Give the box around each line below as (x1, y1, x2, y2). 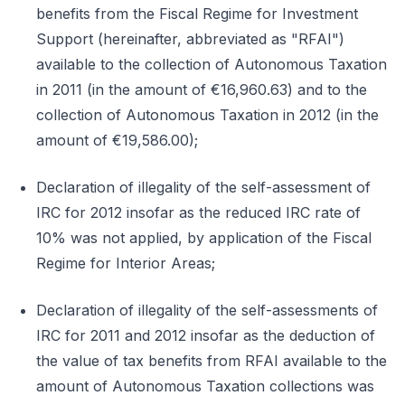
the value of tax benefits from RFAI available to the (36, 352, 387, 370)
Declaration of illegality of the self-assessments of (36, 301, 378, 319)
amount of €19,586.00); (36, 131, 198, 149)
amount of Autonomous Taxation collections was (36, 377, 374, 395)
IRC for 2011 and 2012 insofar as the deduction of (36, 326, 375, 344)
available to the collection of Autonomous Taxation (36, 55, 387, 73)
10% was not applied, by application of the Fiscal (36, 229, 372, 247)
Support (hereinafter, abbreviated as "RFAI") (36, 30, 344, 48)
